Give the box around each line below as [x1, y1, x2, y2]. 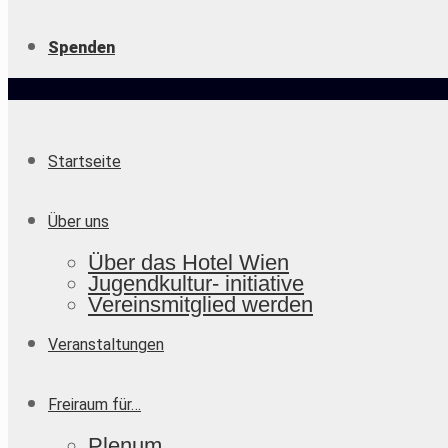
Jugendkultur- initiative [88, 271, 304, 296]
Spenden [48, 38, 115, 57]
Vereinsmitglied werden [88, 292, 313, 317]
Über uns [48, 212, 109, 231]
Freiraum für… [48, 395, 141, 414]
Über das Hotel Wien [88, 250, 289, 275]
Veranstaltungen [48, 335, 164, 354]
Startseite [48, 152, 121, 171]
